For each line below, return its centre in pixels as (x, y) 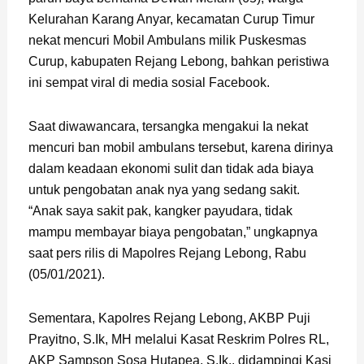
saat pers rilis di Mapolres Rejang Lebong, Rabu (167, 253)
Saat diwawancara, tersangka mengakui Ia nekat (168, 127)
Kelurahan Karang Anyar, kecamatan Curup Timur (171, 19)
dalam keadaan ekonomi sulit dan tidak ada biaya (171, 169)
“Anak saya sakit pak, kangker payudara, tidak (160, 211)
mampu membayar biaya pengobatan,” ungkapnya (173, 232)
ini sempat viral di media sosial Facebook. (149, 83)
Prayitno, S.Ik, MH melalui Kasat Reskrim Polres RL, (178, 340)
